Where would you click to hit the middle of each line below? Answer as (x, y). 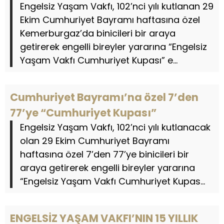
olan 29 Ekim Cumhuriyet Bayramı (95, 141)
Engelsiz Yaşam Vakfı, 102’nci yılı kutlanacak (115, 127)
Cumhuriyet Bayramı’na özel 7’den (104, 97)
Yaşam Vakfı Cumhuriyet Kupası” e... (99, 60)
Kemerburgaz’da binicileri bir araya (98, 33)
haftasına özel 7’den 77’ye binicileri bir (104, 154)
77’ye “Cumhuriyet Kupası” (83, 113)
